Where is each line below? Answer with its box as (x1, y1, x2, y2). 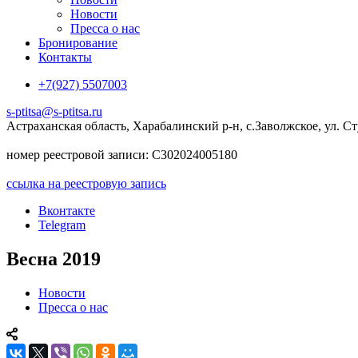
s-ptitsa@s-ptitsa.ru (6, 105, 102, 118)
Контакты (38, 50, 92, 64)
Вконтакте (38, 204, 95, 217)
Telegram (38, 218, 86, 232)
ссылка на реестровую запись (6, 177, 166, 190)
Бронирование (38, 36, 117, 50)
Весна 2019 (6, 248, 101, 269)
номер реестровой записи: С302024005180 (6, 148, 237, 161)
